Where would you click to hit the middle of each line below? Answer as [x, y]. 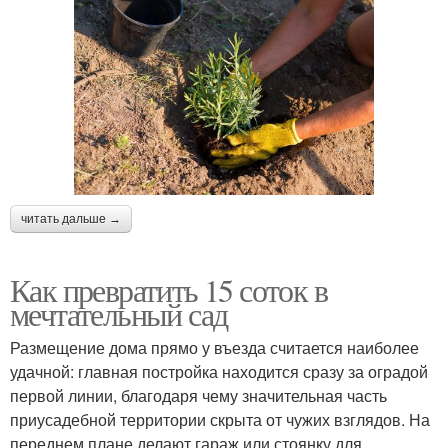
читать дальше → [71, 218]
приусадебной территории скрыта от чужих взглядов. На [220, 419]
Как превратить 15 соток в [168, 289]
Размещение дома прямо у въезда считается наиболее [214, 347]
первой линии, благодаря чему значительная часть [198, 395]
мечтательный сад [119, 313]
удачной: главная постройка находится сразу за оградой [219, 371]
